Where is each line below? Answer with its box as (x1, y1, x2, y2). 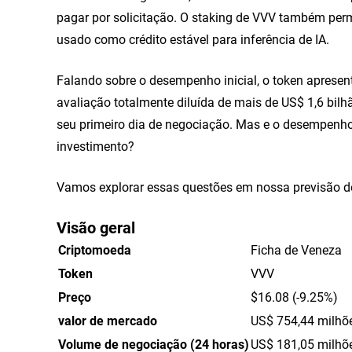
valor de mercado (58, 312, 157, 328)
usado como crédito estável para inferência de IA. (57, 31, 329, 47)
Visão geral (57, 217, 135, 237)
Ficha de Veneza (251, 241, 342, 258)
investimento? (57, 137, 134, 154)
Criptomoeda (58, 241, 131, 258)
